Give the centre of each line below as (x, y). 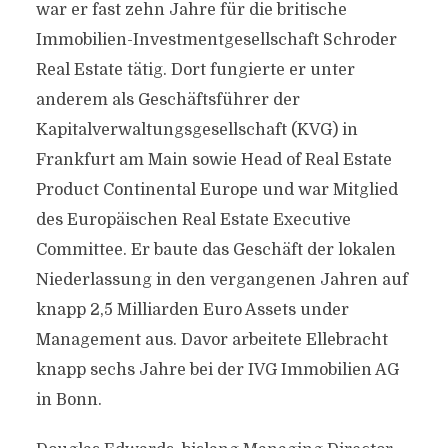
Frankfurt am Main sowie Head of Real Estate (213, 160)
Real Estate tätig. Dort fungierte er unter (195, 70)
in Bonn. (68, 400)
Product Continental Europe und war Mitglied (216, 190)
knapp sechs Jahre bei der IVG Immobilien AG (217, 370)
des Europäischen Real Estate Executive (193, 220)
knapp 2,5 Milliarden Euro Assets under (192, 310)
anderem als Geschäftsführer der (167, 100)
